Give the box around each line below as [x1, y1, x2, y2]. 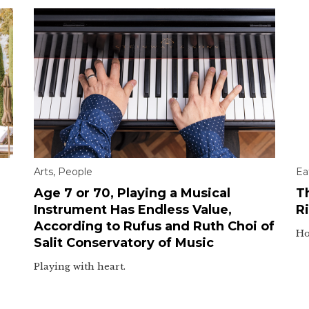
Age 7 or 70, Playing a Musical [34, 186, 230, 201]
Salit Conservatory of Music [34, 235, 214, 251]
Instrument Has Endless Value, [34, 202, 232, 218]
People [58, 166, 92, 179]
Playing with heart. [34, 261, 126, 273]
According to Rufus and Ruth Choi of [34, 219, 275, 235]
